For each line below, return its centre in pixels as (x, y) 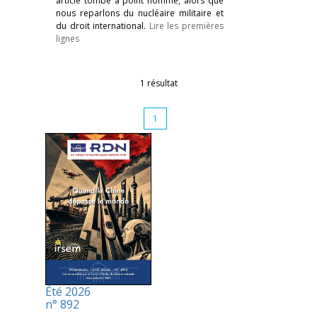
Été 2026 (68, 292)
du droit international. (103, 26)
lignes (68, 39)
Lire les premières (186, 26)
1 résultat (158, 83)
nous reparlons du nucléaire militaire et (140, 13)
